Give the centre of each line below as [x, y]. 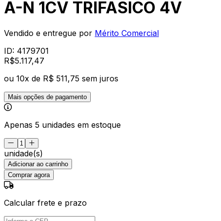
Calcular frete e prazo [45, 203]
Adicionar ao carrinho [38, 164]
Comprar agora [29, 175]
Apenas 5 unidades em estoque [62, 125]
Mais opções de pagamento [47, 97]
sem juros [100, 78]
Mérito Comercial [127, 33]
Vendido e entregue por [48, 33]
